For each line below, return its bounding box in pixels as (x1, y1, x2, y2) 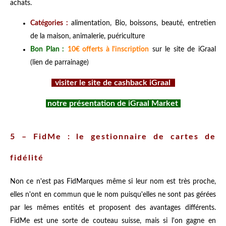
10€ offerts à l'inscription (67, 45, 149, 53)
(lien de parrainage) (30, 59, 89, 66)
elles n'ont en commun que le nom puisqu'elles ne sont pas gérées (10, 191, 216, 198)
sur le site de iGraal (149, 45, 216, 53)
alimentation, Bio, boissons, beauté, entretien (71, 19, 216, 27)
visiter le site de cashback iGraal (55, 78, 173, 87)
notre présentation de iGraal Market (45, 99, 181, 107)
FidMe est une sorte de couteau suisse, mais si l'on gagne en (10, 217, 216, 224)
